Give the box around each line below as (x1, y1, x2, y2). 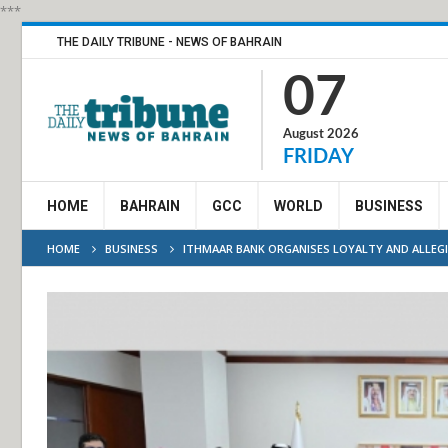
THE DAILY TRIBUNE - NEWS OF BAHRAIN (57, 35, 282, 49)
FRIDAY (283, 147, 354, 167)
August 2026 (283, 128, 359, 141)
